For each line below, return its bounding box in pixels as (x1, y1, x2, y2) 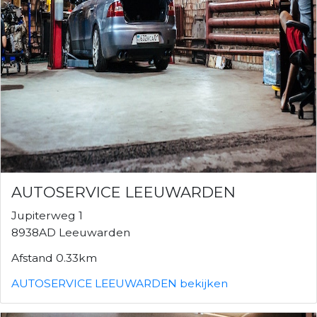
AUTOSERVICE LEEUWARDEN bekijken (11, 276, 228, 290)
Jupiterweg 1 (11, 208, 83, 222)
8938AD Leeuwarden (11, 225, 130, 239)
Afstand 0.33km (11, 250, 97, 265)
